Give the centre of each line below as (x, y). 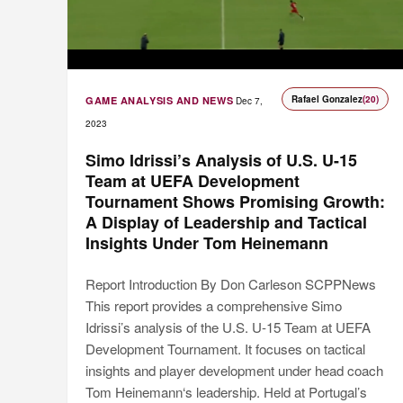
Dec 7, (250, 101)
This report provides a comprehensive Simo (214, 306)
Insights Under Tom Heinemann (207, 243)
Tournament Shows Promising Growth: (235, 202)
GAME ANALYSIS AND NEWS (160, 101)
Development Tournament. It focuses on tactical (225, 349)
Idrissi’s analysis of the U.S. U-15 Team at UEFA (228, 327)
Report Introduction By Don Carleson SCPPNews (231, 284)
